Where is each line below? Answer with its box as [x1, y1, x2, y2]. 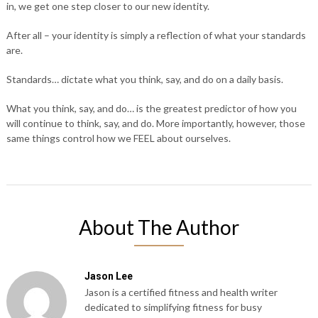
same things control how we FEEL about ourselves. [6, 132, 231, 144]
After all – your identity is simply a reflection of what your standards [6, 29, 306, 41]
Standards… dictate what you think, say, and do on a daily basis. [6, 73, 283, 85]
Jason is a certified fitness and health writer [84, 286, 278, 298]
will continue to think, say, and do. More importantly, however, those [6, 117, 305, 129]
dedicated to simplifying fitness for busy [84, 301, 262, 313]
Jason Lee [84, 270, 133, 282]
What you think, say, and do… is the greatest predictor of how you [6, 102, 297, 114]
